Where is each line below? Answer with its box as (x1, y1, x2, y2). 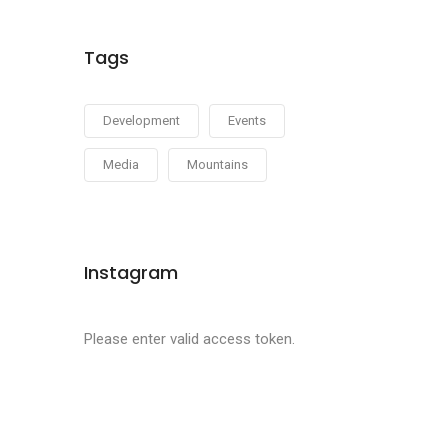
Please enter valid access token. (83, 330, 295, 348)
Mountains (186, 157, 248, 172)
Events (227, 113, 266, 128)
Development (102, 113, 180, 128)
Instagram (83, 260, 178, 285)
